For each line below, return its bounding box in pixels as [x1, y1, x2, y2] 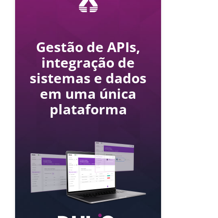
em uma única [40, 84, 136, 103]
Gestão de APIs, [36, 37, 140, 56]
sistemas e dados [30, 68, 146, 87]
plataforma [49, 99, 127, 118]
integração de [41, 53, 135, 72]
